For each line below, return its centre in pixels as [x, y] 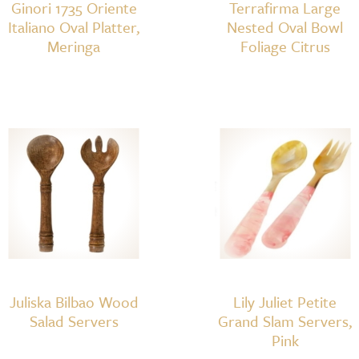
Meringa [74, 46]
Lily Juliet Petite [285, 301]
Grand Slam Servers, [285, 321]
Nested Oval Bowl [285, 26]
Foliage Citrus [285, 46]
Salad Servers [74, 321]
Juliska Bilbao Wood [74, 301]
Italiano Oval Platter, [74, 26]
